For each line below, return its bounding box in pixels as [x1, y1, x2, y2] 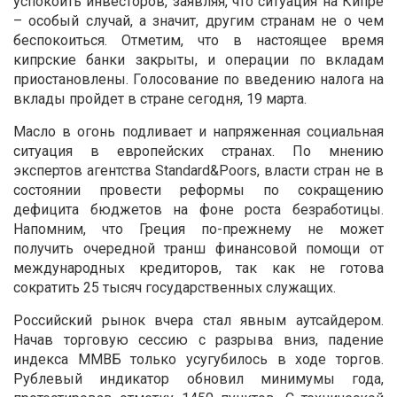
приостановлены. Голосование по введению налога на [13, 70, 384, 88]
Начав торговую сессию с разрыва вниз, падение [13, 331, 384, 348]
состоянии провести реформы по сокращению [13, 181, 384, 198]
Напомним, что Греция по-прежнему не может [13, 220, 384, 237]
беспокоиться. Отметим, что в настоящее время [13, 31, 384, 49]
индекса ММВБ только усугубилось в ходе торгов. [13, 350, 384, 368]
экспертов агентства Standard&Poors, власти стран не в [13, 161, 384, 179]
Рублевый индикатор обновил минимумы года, [13, 370, 384, 387]
